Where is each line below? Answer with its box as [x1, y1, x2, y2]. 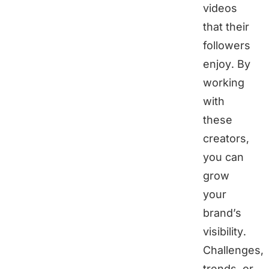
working [203, 76, 244, 89]
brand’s [203, 207, 241, 220]
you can [203, 151, 244, 164]
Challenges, [203, 244, 264, 257]
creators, [203, 132, 249, 145]
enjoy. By [203, 58, 250, 71]
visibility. [203, 225, 246, 238]
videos [203, 2, 237, 15]
